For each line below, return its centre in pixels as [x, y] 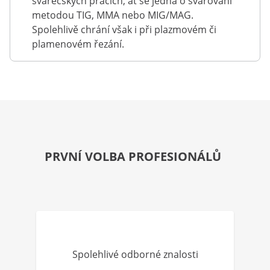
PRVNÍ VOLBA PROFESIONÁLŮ [133, 156]
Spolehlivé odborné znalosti [135, 254]
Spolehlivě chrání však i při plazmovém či [124, 30]
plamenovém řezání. [78, 44]
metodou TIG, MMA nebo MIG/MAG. [113, 15]
